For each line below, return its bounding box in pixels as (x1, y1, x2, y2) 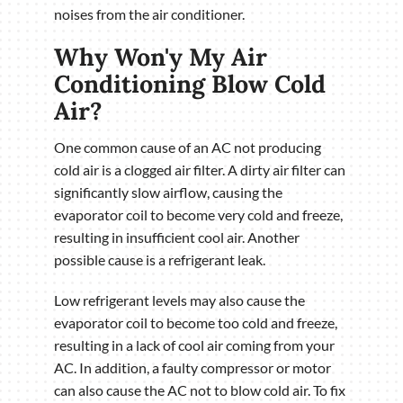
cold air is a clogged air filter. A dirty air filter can (54, 161, 345, 179)
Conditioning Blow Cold (54, 67, 326, 99)
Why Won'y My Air (54, 40, 267, 72)
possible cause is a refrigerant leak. (54, 251, 265, 269)
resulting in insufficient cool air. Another (54, 228, 300, 246)
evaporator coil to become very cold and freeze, (54, 206, 343, 224)
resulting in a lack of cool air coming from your (54, 336, 335, 354)
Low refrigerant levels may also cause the (54, 291, 305, 309)
